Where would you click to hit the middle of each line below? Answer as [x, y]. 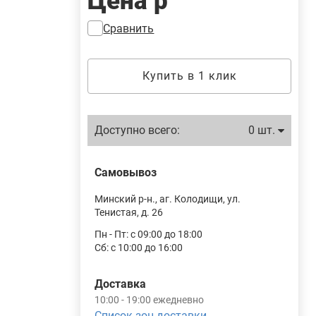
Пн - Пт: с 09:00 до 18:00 [149, 234]
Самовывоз [126, 172]
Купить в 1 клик [189, 76]
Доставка [121, 284]
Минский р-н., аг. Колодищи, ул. [168, 199]
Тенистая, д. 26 [129, 212]
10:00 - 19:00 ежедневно [150, 300]
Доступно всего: [138, 130]
